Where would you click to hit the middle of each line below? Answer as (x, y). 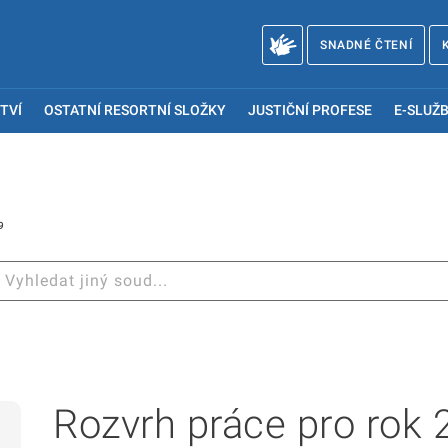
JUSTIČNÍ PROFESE (309, 110)
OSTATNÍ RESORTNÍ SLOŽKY (135, 110)
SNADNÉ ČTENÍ (366, 45)
